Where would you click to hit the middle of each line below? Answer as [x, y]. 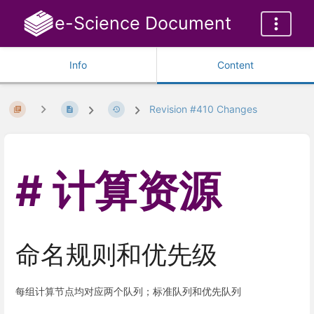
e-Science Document [143, 23]
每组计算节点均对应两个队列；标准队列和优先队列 [128, 291]
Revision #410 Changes [204, 109]
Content [235, 65]
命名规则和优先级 [116, 255]
